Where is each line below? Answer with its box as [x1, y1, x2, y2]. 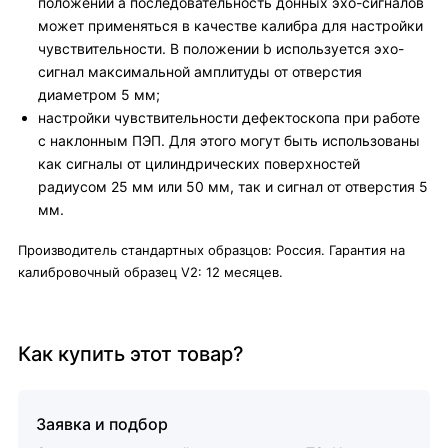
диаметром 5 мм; [38, 86, 160, 103]
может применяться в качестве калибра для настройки [38, 17, 423, 34]
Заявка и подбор [36, 414, 168, 434]
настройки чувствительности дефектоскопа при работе [38, 109, 420, 126]
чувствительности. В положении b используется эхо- [38, 40, 404, 57]
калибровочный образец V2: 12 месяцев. [18, 264, 283, 280]
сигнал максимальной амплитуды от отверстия [38, 63, 362, 80]
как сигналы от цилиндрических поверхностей [38, 155, 360, 172]
